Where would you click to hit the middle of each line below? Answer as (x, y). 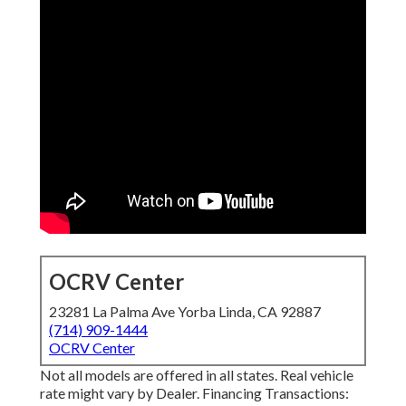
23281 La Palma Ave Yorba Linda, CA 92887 (185, 312)
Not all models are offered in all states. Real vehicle (197, 375)
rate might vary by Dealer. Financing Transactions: (194, 393)
